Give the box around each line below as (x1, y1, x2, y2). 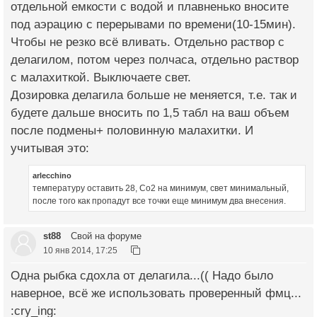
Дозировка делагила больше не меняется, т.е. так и (11, 88, 297, 102)
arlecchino (33, 171, 71, 180)
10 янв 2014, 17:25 (43, 246, 117, 255)
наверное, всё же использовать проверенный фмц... (11, 287, 301, 301)
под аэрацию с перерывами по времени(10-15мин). (11, 17, 296, 31)
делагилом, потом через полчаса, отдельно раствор (11, 52, 299, 67)
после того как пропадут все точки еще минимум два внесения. (33, 196, 286, 207)
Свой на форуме (68, 231, 142, 242)
